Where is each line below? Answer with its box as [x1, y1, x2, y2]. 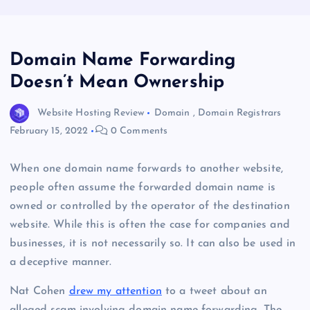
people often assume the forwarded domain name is [10, 182, 275, 194]
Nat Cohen [10, 285, 69, 297]
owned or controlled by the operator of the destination [10, 201, 290, 212]
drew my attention [69, 285, 162, 297]
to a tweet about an [161, 285, 267, 297]
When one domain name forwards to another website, [10, 163, 283, 175]
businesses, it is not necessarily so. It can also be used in [10, 238, 296, 250]
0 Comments [107, 126, 168, 137]
